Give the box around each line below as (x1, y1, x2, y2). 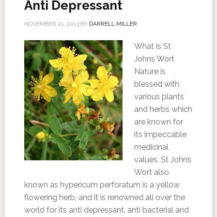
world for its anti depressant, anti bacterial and (24, 205, 189, 215)
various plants (134, 92, 184, 101)
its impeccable (134, 130, 186, 139)
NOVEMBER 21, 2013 (24, 20, 79, 27)
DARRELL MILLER (89, 20, 137, 27)
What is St (134, 42, 171, 51)
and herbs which (134, 105, 192, 114)
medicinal (134, 142, 169, 152)
